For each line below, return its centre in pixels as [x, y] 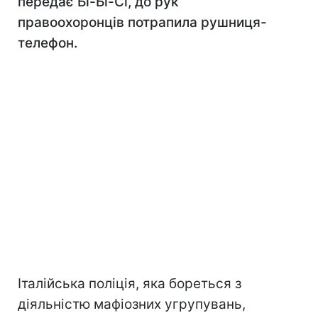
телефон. [48, 43]
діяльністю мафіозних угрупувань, [132, 304]
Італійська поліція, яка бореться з [130, 284]
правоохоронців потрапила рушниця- [142, 22]
